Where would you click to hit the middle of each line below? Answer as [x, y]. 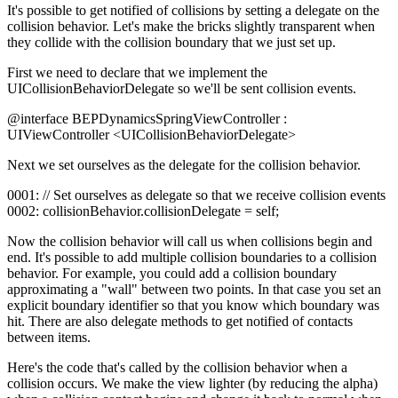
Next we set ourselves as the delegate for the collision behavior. [184, 165]
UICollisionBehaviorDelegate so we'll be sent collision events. [182, 89]
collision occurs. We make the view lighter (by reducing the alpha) [192, 384]
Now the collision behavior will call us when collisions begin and [190, 242]
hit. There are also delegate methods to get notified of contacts [180, 322]
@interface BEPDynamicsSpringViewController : [147, 119]
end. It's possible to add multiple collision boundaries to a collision [192, 258]
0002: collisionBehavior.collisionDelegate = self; [143, 211]
